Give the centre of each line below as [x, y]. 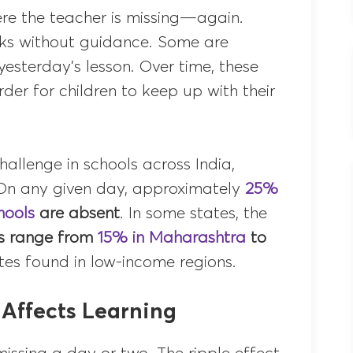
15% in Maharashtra [172, 238]
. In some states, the [194, 213]
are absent [78, 213]
